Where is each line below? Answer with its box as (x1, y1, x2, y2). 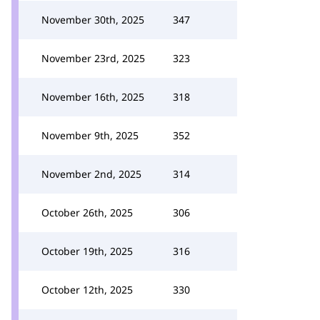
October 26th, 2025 (41, 206, 133, 219)
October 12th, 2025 (41, 283, 133, 296)
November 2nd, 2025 (41, 167, 141, 181)
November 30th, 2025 (41, 13, 144, 26)
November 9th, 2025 (41, 129, 139, 142)
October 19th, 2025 (41, 244, 133, 258)
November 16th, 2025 (41, 90, 144, 104)
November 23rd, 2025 (41, 51, 145, 65)
